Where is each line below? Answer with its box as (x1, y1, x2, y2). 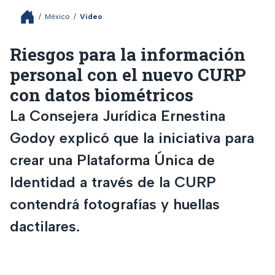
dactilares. (10, 217, 80, 235)
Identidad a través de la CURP (10, 172, 216, 191)
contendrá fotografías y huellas (10, 195, 220, 213)
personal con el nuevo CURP (10, 63, 246, 86)
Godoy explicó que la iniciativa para (10, 128, 254, 147)
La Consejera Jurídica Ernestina (10, 106, 225, 125)
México (45, 12, 70, 21)
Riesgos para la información (10, 42, 246, 66)
